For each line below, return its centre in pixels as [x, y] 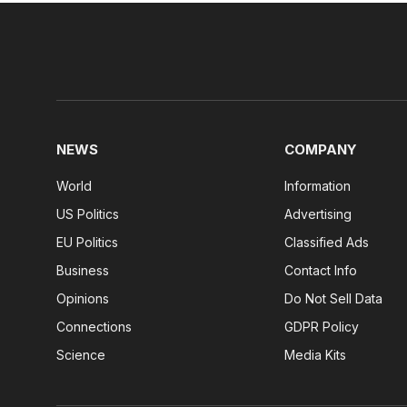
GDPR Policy [322, 327]
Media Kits [316, 355]
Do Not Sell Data [334, 299]
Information [318, 186]
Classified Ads [327, 243]
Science [81, 355]
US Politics [88, 214]
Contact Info [321, 271]
